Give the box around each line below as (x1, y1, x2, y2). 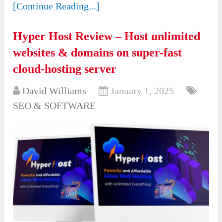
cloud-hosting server (13, 62, 117, 76)
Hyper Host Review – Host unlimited (13, 30, 201, 43)
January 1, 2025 (111, 85, 174, 97)
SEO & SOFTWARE (13, 100, 96, 111)
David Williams (22, 85, 87, 97)
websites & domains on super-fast (13, 46, 182, 59)
